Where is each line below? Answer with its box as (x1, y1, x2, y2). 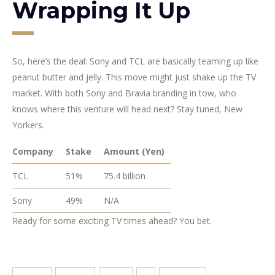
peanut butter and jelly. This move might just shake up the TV (12, 71, 256, 83)
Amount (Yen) (104, 145, 165, 157)
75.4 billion (104, 169, 145, 182)
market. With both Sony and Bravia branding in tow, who (12, 87, 236, 99)
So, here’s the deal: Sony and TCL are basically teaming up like (12, 55, 258, 67)
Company (12, 145, 53, 157)
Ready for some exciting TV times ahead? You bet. (12, 214, 212, 227)
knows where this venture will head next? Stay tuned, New (12, 103, 242, 115)
